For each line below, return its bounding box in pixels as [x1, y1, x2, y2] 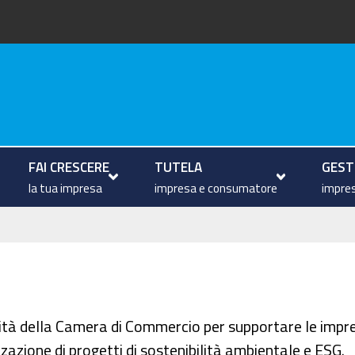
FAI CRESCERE [28, 159, 109, 174]
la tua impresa [28, 181, 102, 194]
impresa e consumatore [154, 181, 277, 194]
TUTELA [154, 159, 202, 174]
